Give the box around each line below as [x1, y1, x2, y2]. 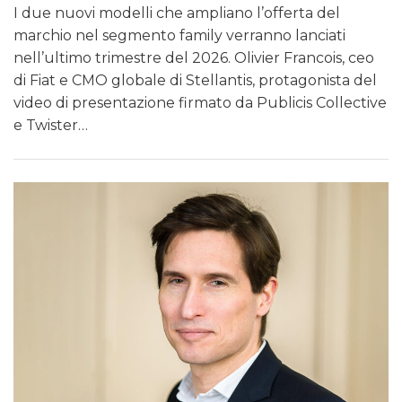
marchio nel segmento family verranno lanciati [13, 26, 345, 44]
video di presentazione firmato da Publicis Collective [13, 93, 387, 111]
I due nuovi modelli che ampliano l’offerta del [13, 4, 340, 22]
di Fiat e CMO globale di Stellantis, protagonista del [13, 71, 377, 89]
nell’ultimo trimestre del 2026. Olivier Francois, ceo [13, 48, 374, 66]
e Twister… [13, 116, 88, 134]
